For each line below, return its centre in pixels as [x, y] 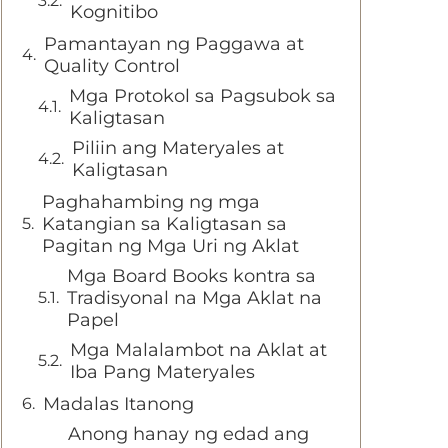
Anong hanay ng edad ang [188, 434]
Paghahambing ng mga [151, 202]
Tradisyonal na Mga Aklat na [194, 298]
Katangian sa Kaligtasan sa [164, 224]
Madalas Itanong [118, 404]
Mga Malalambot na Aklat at [198, 350]
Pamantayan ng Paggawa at [174, 44]
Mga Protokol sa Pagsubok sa [202, 96]
